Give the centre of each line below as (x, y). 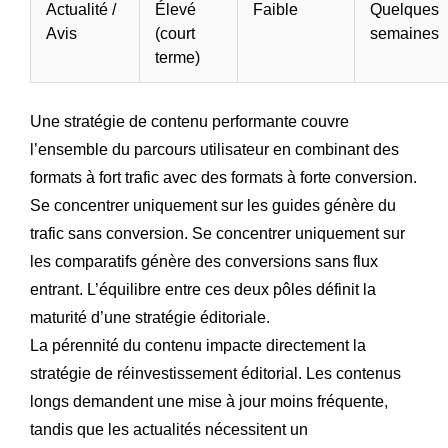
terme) (177, 58)
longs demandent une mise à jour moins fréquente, (209, 402)
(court (175, 34)
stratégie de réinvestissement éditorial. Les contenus (215, 374)
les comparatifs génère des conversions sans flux (204, 262)
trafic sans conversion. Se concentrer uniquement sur (217, 234)
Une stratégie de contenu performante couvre (189, 122)
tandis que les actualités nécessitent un (169, 430)
